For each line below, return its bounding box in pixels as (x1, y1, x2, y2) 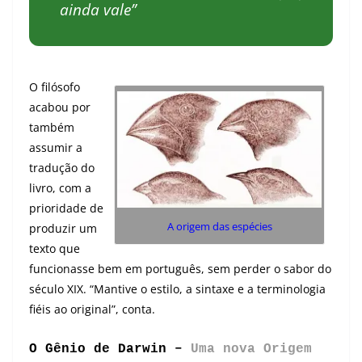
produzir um (29, 221, 97, 237)
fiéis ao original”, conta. (29, 301, 155, 318)
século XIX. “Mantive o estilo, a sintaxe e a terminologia (29, 281, 326, 297)
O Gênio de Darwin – (29, 342, 191, 357)
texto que (29, 241, 80, 257)
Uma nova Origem (191, 342, 312, 357)
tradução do (29, 160, 95, 176)
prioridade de (29, 200, 103, 217)
